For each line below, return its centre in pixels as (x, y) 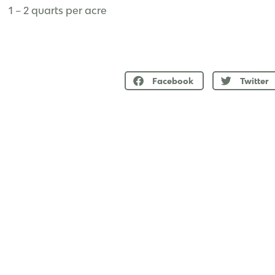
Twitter (254, 81)
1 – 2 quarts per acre (58, 11)
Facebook (173, 81)
